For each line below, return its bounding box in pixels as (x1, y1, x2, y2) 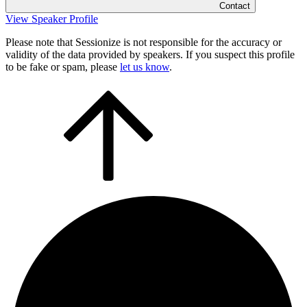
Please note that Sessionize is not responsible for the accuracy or (5, 36, 282, 48)
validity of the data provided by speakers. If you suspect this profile (5, 48, 295, 60)
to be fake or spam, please (5, 60, 120, 73)
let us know (120, 60, 169, 73)
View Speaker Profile (5, 12, 98, 25)
